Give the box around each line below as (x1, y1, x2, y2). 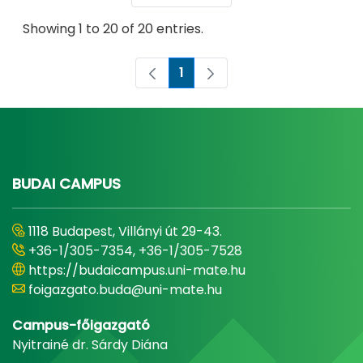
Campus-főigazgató (12, 316, 150, 335)
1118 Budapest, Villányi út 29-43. (28, 222, 222, 241)
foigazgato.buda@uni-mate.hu (28, 280, 222, 300)
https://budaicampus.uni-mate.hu (28, 261, 246, 280)
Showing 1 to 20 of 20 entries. (23, 19, 203, 39)
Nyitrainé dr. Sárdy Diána (12, 335, 168, 355)
